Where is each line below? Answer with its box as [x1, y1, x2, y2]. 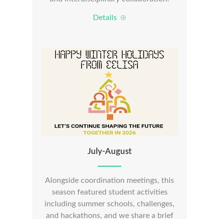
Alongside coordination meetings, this [45, 176, 174, 184]
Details [92, 14, 121, 22]
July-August [88, 147, 131, 155]
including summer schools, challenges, [44, 200, 175, 208]
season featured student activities [51, 188, 168, 196]
